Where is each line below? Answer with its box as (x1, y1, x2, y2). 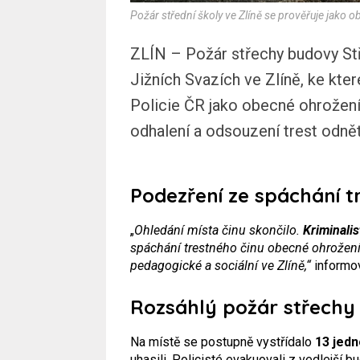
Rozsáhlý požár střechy (130, 294, 355, 319)
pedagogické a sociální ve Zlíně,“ (130, 257, 311, 273)
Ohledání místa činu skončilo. (134, 222, 303, 238)
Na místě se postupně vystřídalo (130, 333, 315, 350)
